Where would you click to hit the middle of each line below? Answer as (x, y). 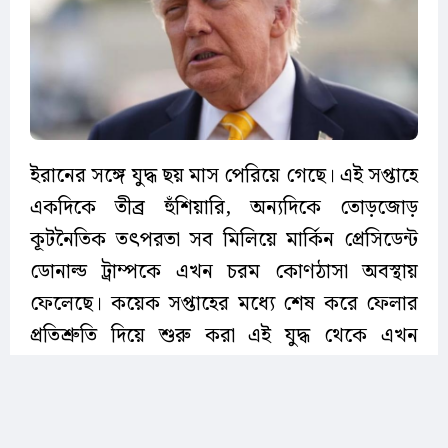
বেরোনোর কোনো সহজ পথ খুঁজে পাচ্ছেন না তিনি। (216, 367)
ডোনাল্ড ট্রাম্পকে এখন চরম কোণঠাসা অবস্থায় (224, 271)
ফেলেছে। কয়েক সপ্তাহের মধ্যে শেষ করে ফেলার (224, 303)
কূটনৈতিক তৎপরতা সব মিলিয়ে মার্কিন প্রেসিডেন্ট (224, 239)
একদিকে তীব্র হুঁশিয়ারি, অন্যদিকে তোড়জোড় (224, 207)
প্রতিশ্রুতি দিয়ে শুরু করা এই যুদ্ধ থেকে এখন (224, 335)
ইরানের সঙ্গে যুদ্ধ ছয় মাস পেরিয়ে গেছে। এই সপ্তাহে (224, 175)
